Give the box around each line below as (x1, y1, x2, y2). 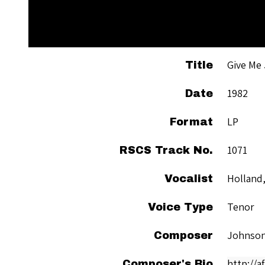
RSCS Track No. (119, 144, 213, 156)
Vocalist (164, 172, 213, 185)
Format (170, 115, 213, 128)
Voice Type (148, 201, 213, 213)
